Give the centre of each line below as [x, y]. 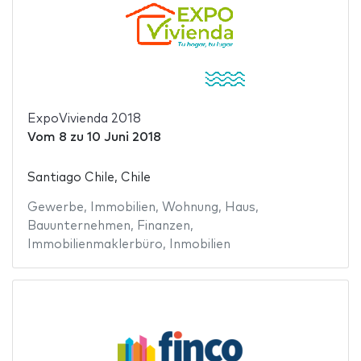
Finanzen [163, 226]
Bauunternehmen [79, 226]
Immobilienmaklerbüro [95, 244]
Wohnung [190, 207]
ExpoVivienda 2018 [84, 119]
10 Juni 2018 [124, 138]
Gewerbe [55, 207]
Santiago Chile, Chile [89, 177]
